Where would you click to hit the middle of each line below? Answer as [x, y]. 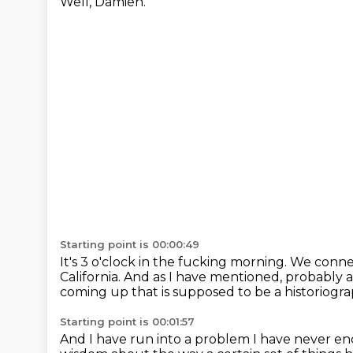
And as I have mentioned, [204, 277]
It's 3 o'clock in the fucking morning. [175, 262]
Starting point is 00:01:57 [127, 321]
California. [92, 277]
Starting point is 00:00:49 [130, 244]
